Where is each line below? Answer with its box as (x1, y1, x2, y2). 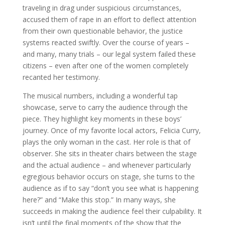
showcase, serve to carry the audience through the (22, 102, 188, 112)
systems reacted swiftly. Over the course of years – (22, 38, 189, 47)
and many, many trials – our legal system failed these (22, 49, 196, 59)
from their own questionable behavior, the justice (22, 26, 183, 36)
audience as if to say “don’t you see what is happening (22, 183, 198, 193)
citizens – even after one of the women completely (22, 61, 188, 70)
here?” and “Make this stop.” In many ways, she (22, 195, 176, 204)
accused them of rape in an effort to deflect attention (22, 15, 196, 24)
